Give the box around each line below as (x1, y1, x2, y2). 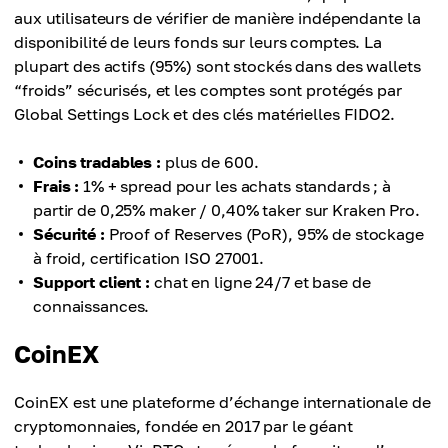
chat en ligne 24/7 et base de (150, 272, 371, 292)
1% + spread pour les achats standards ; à (79, 176, 392, 196)
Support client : (33, 272, 151, 292)
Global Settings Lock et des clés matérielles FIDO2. (14, 104, 395, 124)
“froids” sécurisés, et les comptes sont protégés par (14, 80, 402, 100)
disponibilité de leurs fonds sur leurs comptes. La (14, 32, 383, 52)
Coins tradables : (33, 152, 161, 172)
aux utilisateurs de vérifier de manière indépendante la (14, 8, 421, 28)
